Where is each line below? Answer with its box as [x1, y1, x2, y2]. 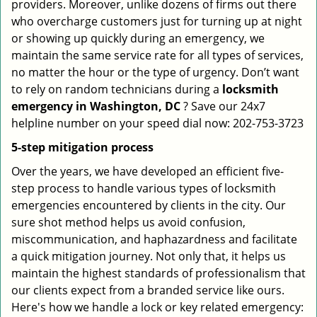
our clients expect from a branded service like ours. [11, 282, 284, 298]
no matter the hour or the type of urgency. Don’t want [11, 64, 299, 80]
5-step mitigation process [11, 139, 154, 155]
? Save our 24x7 [180, 98, 265, 114]
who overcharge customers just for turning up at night [11, 13, 302, 29]
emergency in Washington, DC [11, 98, 180, 114]
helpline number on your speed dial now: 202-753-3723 [11, 115, 304, 131]
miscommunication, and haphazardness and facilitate [11, 231, 297, 247]
